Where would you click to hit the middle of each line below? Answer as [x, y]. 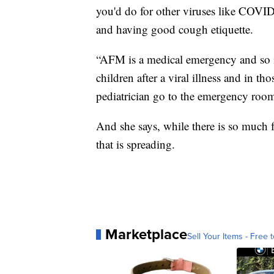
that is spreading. [135, 144]
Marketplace [146, 234]
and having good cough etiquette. [175, 29]
